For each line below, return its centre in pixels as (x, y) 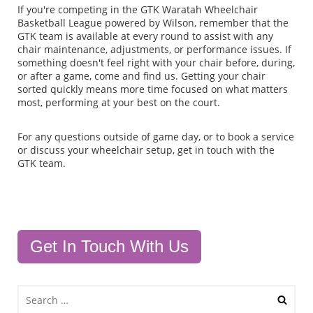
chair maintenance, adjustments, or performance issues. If (154, 50)
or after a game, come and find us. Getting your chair (141, 76)
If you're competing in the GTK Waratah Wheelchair (138, 10)
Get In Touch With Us (109, 247)
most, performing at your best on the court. (119, 103)
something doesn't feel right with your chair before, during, (156, 63)
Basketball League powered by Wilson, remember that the (153, 23)
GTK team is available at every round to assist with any (145, 36)
